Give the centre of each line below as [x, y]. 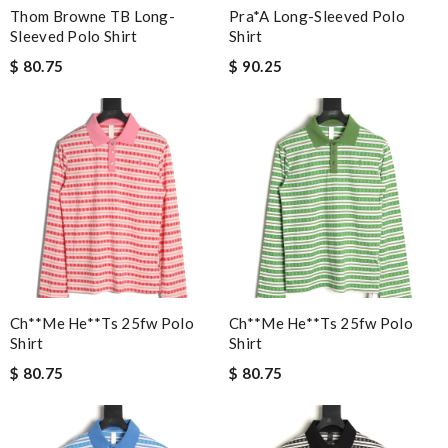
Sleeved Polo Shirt [74, 36]
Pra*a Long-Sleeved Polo [317, 16]
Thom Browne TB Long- [93, 16]
